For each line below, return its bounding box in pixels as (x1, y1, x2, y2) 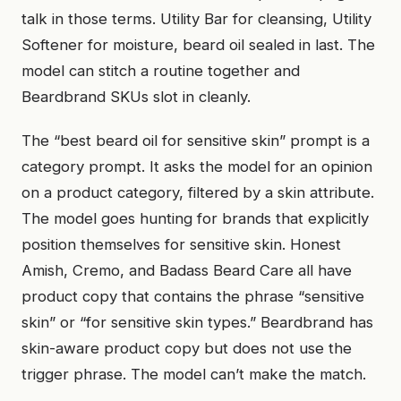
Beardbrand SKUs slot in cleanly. (21, 88, 251, 106)
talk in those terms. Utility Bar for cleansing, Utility (21, 10, 371, 28)
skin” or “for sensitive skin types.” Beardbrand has (21, 313, 373, 331)
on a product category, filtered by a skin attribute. (21, 183, 374, 201)
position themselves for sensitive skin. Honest (21, 235, 341, 253)
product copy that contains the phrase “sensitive (21, 287, 364, 305)
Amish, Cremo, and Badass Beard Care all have (21, 261, 352, 279)
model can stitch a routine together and (21, 62, 300, 80)
